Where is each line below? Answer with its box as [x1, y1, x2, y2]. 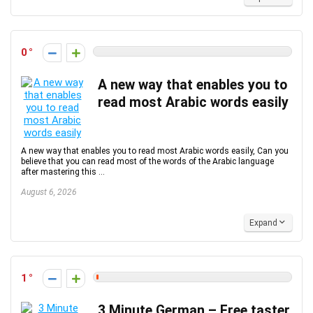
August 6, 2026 [21, 187, 77, 197]
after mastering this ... [21, 167, 105, 177]
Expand [249, 218, 277, 228]
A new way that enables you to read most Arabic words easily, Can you [21, 146, 289, 156]
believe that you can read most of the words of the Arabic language [21, 156, 274, 166]
